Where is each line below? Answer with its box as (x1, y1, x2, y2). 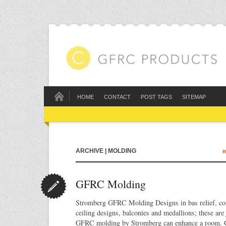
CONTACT (104, 94, 131, 100)
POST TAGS (141, 94, 172, 100)
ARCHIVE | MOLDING (76, 147, 136, 154)
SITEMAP (182, 94, 206, 100)
